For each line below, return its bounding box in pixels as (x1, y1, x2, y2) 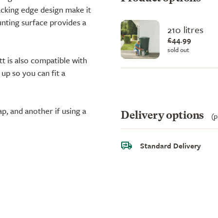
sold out (167, 44, 189, 54)
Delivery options (121, 110, 206, 121)
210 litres (167, 22, 203, 36)
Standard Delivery (140, 140, 201, 151)
